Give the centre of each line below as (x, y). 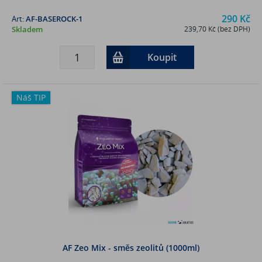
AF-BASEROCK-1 (54, 18)
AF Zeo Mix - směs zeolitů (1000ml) (131, 247)
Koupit (162, 57)
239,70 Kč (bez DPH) (217, 29)
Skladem (27, 29)
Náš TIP (31, 97)
